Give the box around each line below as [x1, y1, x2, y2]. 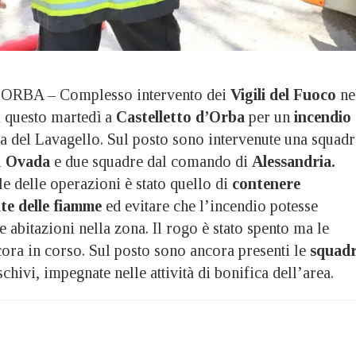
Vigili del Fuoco [230, 86, 336, 104]
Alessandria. [252, 153, 335, 171]
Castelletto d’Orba [112, 108, 245, 126]
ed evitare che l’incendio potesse [102, 197, 318, 215]
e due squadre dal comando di [50, 153, 252, 171]
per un [245, 108, 290, 126]
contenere [232, 175, 300, 193]
